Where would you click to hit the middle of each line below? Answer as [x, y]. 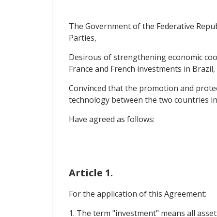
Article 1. [91, 173]
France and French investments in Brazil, [142, 69]
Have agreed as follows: [111, 119]
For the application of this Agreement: [137, 194]
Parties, [82, 38]
